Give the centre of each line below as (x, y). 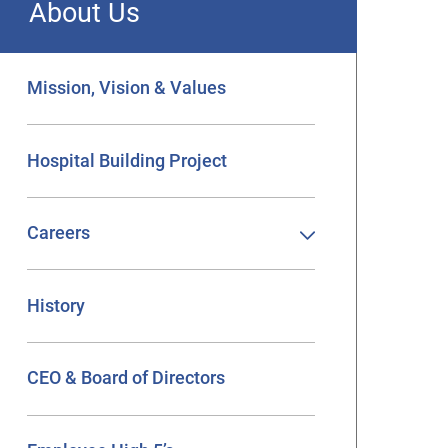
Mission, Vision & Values (126, 88)
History (55, 305)
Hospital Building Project (126, 160)
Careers (58, 233)
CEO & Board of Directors (125, 378)
